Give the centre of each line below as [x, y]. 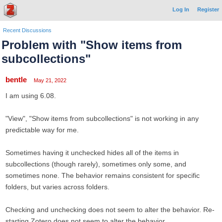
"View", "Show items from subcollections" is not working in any [102, 118]
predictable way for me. [42, 130]
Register [208, 9]
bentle [16, 80]
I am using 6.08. [31, 96]
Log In [181, 9]
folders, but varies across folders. [57, 187]
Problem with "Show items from [92, 45]
